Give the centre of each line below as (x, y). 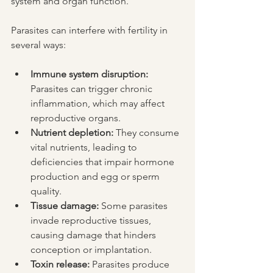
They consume (147, 133)
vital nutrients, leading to (85, 147)
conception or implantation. (91, 250)
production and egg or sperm (96, 177)
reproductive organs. (76, 118)
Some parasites (134, 206)
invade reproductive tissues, (92, 221)
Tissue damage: (65, 206)
